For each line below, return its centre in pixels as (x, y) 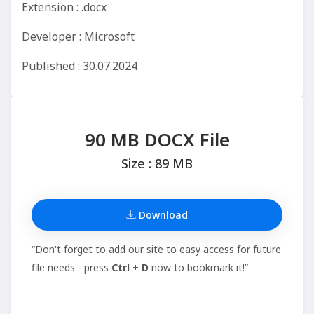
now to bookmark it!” (198, 267)
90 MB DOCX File (157, 139)
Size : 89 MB (157, 163)
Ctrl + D (130, 267)
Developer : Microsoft (78, 36)
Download (162, 215)
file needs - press (71, 267)
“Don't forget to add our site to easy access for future (156, 249)
